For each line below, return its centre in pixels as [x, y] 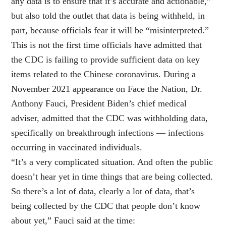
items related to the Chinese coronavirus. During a [104, 74]
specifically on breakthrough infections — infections [108, 133]
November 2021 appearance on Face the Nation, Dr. [107, 89]
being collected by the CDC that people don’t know [106, 206]
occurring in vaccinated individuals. [77, 148]
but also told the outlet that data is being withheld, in [108, 16]
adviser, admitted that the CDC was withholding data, [110, 118]
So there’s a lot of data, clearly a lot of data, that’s [103, 191]
